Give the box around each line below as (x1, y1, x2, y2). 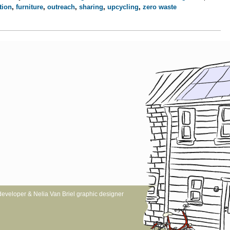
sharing (79, 3, 103, 11)
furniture (16, 3, 43, 11)
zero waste (143, 3, 177, 11)
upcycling (107, 3, 139, 11)
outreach (47, 3, 75, 11)
